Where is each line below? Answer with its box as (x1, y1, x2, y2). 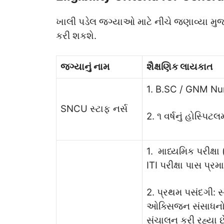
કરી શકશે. (56, 29, 96, 41)
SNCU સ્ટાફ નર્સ (60, 103, 127, 115)
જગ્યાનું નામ (60, 61, 109, 73)
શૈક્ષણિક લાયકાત (146, 61, 213, 73)
